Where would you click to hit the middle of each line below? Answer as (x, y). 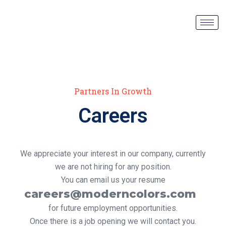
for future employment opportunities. (113, 208)
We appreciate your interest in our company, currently (113, 154)
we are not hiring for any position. (113, 167)
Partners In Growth (113, 91)
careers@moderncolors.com (110, 194)
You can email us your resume (113, 180)
